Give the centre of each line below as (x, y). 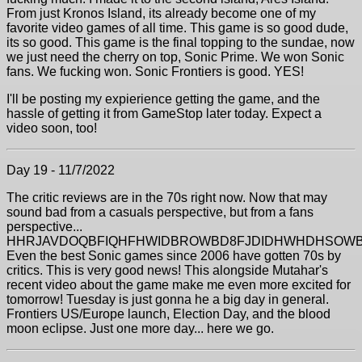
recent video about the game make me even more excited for (179, 285)
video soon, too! (52, 128)
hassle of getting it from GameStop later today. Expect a (164, 114)
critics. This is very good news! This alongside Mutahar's (167, 270)
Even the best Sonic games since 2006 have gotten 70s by (174, 256)
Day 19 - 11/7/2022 (61, 170)
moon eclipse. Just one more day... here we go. (140, 328)
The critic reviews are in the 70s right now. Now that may (167, 198)
